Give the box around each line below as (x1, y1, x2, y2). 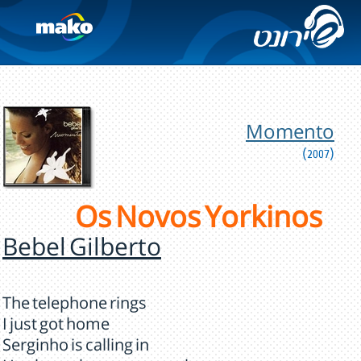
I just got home (2, 319, 110, 335)
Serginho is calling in (2, 340, 149, 356)
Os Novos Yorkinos (75, 208, 322, 238)
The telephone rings (2, 298, 147, 314)
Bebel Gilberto (2, 239, 161, 264)
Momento (246, 126, 334, 146)
